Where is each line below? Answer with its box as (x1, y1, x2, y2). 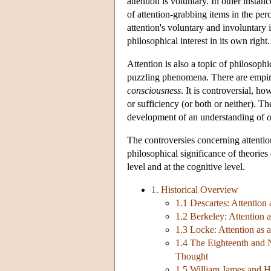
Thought (175, 251, 208, 262)
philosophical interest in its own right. (127, 36, 270, 47)
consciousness (127, 85, 181, 96)
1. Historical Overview (151, 184, 238, 195)
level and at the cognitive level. (127, 162, 245, 172)
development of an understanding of (127, 112, 267, 123)
